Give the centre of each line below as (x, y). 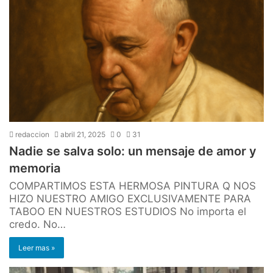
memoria (35, 168)
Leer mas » (37, 247)
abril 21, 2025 (83, 134)
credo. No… (37, 224)
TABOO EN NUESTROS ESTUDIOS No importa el (128, 211)
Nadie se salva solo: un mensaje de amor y (133, 151)
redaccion (31, 134)
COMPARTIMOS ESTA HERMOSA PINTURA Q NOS (133, 186)
